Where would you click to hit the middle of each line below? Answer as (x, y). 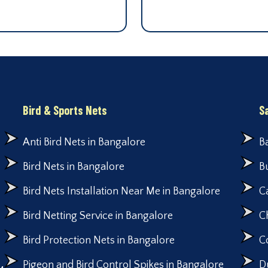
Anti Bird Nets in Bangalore (84, 143)
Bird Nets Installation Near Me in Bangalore (121, 192)
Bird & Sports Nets (65, 110)
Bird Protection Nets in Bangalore (98, 241)
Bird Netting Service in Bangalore (98, 216)
